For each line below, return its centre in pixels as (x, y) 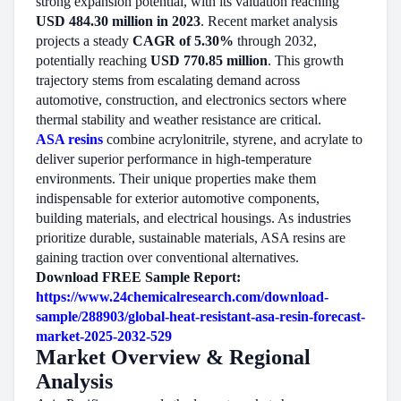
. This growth (306, 60)
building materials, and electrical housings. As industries (193, 218)
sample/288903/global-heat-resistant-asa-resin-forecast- (200, 316)
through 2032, (275, 41)
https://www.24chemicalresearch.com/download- (182, 297)
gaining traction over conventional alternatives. (167, 257)
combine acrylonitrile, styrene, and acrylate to (233, 139)
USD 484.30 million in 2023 (118, 21)
